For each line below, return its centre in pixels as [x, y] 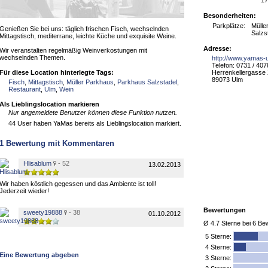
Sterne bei [236, 223]
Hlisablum [37, 163]
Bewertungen [225, 210]
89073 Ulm [227, 80]
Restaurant [25, 89]
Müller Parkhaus [90, 82]
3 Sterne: [218, 258]
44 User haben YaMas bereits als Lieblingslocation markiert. [95, 123]
